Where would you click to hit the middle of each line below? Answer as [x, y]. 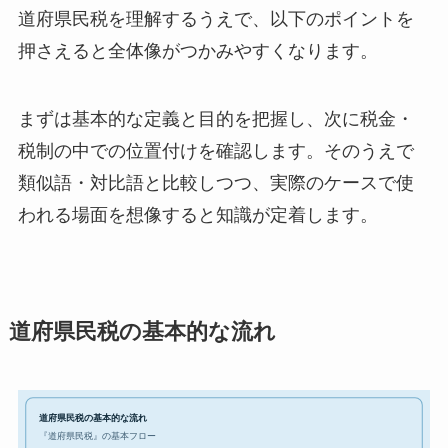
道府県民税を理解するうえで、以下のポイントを [215, 19]
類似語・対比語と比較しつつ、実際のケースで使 [215, 182]
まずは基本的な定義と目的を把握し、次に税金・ [215, 118]
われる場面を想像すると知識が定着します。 [197, 214]
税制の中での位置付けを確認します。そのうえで [215, 150]
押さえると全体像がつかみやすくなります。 [197, 51]
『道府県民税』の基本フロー [97, 435]
